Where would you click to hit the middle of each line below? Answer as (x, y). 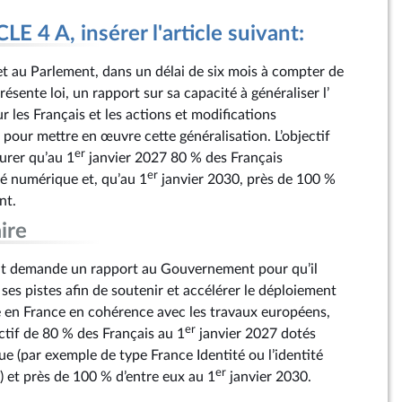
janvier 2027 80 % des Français (184, 158)
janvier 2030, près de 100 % (247, 179)
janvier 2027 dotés (256, 334)
